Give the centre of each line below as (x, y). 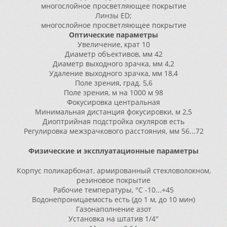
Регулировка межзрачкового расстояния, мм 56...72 (113, 131)
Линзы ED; (113, 15)
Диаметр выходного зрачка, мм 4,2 (113, 64)
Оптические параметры (113, 35)
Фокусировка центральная (113, 102)
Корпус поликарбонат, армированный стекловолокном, (113, 171)
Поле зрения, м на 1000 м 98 (113, 92)
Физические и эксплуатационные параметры (113, 151)
